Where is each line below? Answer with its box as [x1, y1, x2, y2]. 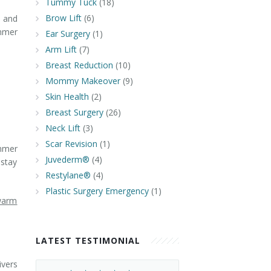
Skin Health [45, 91, 89, 102]
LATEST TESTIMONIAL [35, 235, 140, 246]
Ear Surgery [45, 28, 90, 39]
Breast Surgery [45, 106, 103, 118]
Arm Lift [45, 44, 77, 55]
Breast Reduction [45, 59, 113, 71]
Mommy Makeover [45, 75, 120, 87]
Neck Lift [45, 122, 80, 134]
